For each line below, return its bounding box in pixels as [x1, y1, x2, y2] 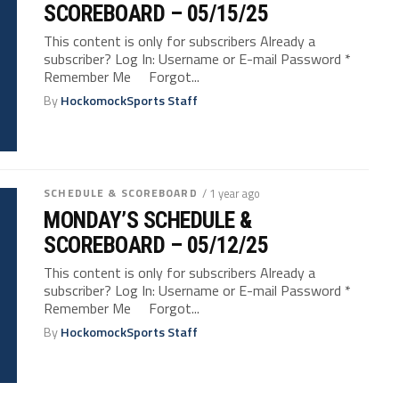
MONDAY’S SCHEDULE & [44, 207, 252, 233]
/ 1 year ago [201, 184, 260, 202]
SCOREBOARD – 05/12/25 [44, 232, 269, 258]
